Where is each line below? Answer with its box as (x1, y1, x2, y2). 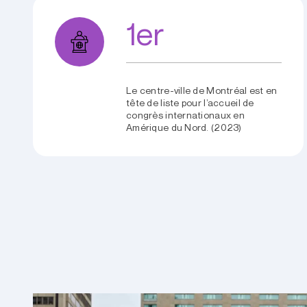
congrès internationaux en (126, 110, 245, 121)
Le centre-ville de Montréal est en (126, 85, 278, 97)
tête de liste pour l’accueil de (126, 97, 254, 109)
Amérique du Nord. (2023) (126, 122, 242, 134)
